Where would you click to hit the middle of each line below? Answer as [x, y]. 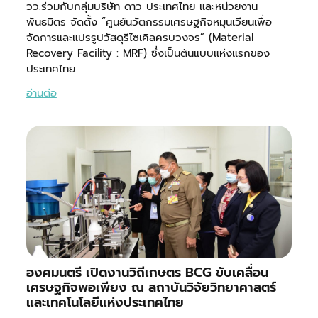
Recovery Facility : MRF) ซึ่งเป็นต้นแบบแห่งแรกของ [148, 53]
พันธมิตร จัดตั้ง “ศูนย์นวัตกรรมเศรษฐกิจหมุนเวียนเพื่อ [149, 22]
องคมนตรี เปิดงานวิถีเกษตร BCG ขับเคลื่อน [147, 273]
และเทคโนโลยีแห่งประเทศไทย [105, 303]
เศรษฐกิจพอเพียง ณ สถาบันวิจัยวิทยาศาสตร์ [151, 288]
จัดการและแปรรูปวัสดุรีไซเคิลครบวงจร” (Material [139, 37]
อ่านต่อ [41, 93]
